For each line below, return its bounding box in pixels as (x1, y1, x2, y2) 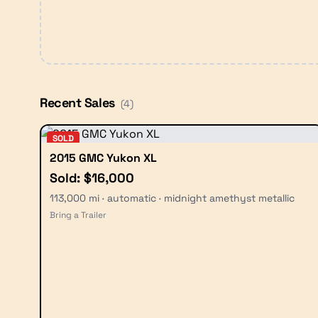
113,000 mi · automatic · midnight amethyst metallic (50, 192, 295, 204)
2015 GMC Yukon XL (50, 150, 157, 165)
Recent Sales (40, 94, 115, 111)
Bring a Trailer (50, 209, 106, 221)
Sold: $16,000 (50, 170, 134, 186)
